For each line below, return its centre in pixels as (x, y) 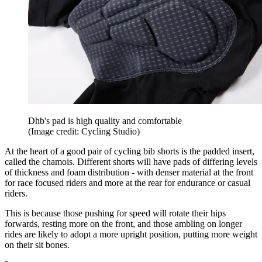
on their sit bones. (37, 244)
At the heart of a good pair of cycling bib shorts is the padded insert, (130, 151)
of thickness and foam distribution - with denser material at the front (129, 172)
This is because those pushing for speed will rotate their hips (115, 213)
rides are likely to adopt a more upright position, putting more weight (131, 234)
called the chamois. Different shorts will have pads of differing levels (131, 161)
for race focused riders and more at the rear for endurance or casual (127, 182)
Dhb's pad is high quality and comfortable (105, 120)
